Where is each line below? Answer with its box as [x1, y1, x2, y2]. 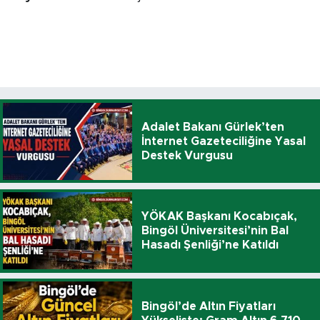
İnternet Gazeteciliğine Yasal [141, 135, 306, 147]
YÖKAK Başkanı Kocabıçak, [141, 211, 297, 223]
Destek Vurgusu [141, 149, 233, 161]
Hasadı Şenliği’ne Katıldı [141, 239, 279, 251]
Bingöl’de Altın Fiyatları [141, 300, 276, 312]
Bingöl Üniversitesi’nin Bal [141, 225, 289, 237]
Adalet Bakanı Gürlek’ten [141, 121, 284, 133]
